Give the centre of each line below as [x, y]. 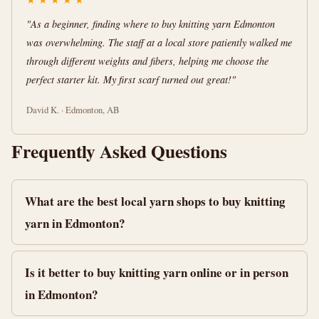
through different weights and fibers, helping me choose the [147, 61]
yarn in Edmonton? [75, 223]
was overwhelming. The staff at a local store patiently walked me [159, 42]
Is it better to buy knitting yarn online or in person [157, 272]
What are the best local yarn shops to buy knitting [155, 201]
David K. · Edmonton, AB [73, 110]
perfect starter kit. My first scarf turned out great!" [131, 79]
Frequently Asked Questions [119, 151]
